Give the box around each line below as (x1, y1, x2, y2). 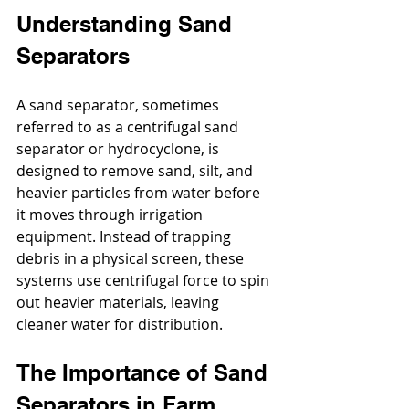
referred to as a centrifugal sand (16, 117, 242, 138)
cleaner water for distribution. (16, 314, 223, 335)
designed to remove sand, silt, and (16, 161, 257, 182)
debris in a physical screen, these (16, 248, 247, 269)
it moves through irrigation (16, 204, 206, 225)
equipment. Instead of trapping (16, 226, 235, 247)
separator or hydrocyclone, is (16, 139, 223, 160)
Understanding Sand (16, 11, 238, 37)
